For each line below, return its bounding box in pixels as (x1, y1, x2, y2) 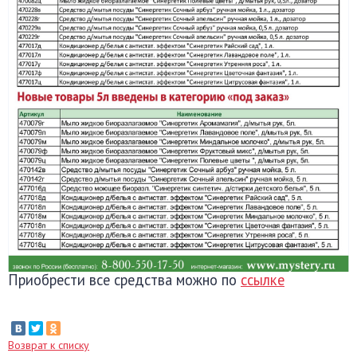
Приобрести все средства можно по (8, 269, 241, 289)
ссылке (241, 269, 284, 289)
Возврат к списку (8, 338, 89, 353)
